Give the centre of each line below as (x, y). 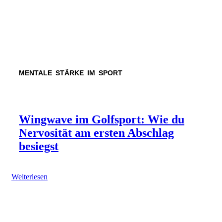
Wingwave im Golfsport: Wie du (102, 119)
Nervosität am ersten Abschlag (96, 133)
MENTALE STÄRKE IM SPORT (71, 73)
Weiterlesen (29, 176)
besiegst (39, 146)
